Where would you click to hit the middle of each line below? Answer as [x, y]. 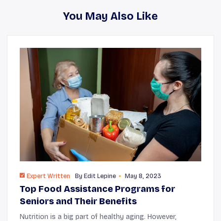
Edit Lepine [100, 176]
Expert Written [48, 176]
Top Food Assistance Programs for [97, 189]
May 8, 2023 [143, 176]
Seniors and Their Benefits [78, 202]
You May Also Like [110, 16]
